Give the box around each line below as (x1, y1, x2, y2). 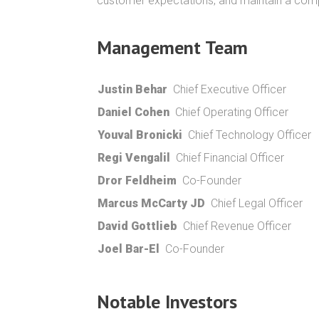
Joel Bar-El (98, 242, 159, 256)
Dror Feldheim (98, 174, 177, 187)
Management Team (97, 36, 248, 59)
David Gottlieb (98, 219, 177, 233)
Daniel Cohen (98, 105, 169, 119)
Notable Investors (97, 290, 237, 313)
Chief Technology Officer (188, 128, 311, 142)
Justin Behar (98, 83, 167, 96)
